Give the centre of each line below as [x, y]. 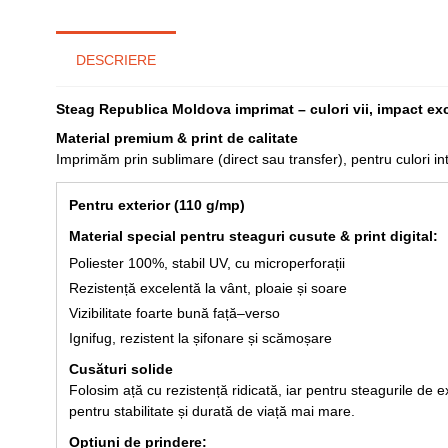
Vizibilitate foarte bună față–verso [174, 313]
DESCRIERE [116, 60]
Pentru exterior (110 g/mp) [157, 205]
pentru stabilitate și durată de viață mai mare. [212, 411]
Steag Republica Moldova [145, 109]
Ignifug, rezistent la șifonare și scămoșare [200, 338]
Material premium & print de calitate [177, 138]
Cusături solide [121, 369]
